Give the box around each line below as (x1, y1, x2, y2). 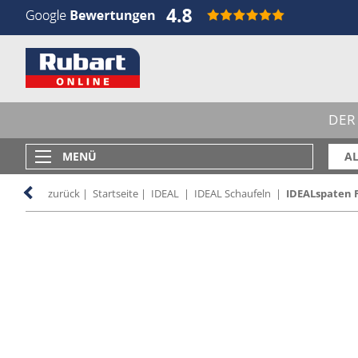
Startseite (93, 186, 138, 201)
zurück (48, 186, 80, 201)
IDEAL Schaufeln (194, 186, 271, 201)
